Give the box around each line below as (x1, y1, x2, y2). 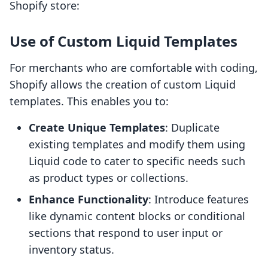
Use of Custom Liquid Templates (10, 31, 237, 51)
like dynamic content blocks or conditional (29, 209, 245, 224)
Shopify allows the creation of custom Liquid (10, 77, 236, 92)
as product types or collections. (29, 170, 188, 185)
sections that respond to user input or (29, 226, 223, 240)
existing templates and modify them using (29, 137, 245, 152)
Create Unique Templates (29, 120, 165, 135)
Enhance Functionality (29, 192, 148, 207)
